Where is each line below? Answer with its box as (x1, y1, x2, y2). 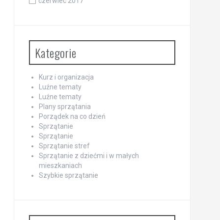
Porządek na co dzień (38, 112, 106, 120)
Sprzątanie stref (38, 142, 90, 150)
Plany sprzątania (38, 103, 91, 110)
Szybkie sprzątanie (38, 171, 98, 179)
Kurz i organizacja (38, 73, 94, 81)
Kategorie (34, 44, 76, 61)
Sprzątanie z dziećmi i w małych (38, 152, 139, 160)
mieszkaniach (38, 162, 82, 169)
